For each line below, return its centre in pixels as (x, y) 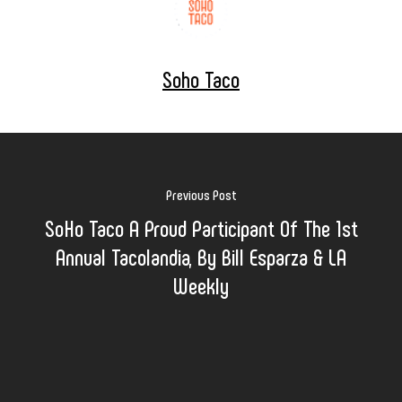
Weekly (201, 284)
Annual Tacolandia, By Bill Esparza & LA (201, 256)
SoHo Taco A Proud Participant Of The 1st (201, 227)
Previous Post (201, 194)
